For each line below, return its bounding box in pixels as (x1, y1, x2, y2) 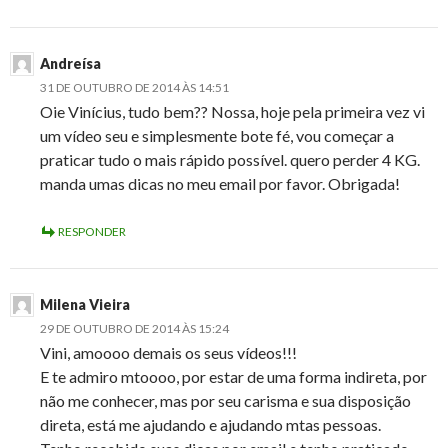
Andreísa (40, 55, 101, 73)
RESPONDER (58, 224, 126, 240)
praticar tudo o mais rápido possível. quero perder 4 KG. (40, 150, 420, 170)
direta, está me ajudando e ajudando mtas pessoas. (40, 415, 381, 435)
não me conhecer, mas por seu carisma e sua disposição (40, 391, 411, 411)
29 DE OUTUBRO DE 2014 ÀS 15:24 (40, 321, 229, 337)
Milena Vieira (40, 296, 130, 314)
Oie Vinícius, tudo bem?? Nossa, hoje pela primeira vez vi (40, 102, 425, 122)
